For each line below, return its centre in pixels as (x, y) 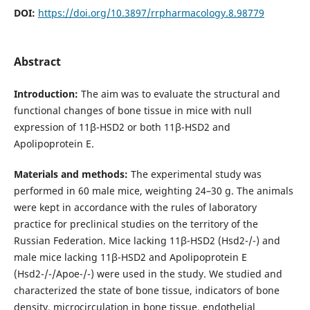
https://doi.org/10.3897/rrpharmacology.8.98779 (151, 13)
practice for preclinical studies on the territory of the (136, 224)
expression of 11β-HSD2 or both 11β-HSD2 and (122, 127)
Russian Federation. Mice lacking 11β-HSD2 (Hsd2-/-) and (147, 241)
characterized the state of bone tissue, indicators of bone (146, 291)
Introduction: (47, 94)
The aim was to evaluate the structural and (180, 94)
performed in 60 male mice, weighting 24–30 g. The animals (153, 191)
